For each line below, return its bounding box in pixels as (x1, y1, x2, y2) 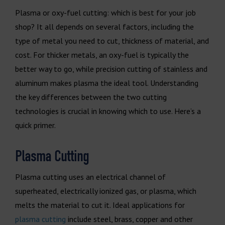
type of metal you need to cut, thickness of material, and (15, 35, 209, 46)
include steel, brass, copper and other (66, 213, 193, 224)
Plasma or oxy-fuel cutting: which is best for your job (15, 7, 196, 18)
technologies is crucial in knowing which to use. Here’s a (15, 105, 201, 116)
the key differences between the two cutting (15, 91, 167, 102)
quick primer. (15, 120, 56, 130)
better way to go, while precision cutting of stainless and (15, 63, 207, 74)
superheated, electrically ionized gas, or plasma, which (15, 185, 196, 196)
